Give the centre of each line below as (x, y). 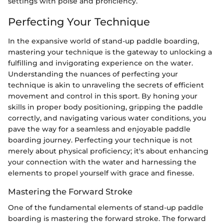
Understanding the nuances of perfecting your (93, 74)
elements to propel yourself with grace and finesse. (101, 173)
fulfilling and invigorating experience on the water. (100, 63)
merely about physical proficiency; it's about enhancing (108, 151)
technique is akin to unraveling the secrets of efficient (106, 85)
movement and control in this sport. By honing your (103, 96)
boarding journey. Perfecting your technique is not (100, 140)
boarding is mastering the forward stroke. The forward (107, 218)
